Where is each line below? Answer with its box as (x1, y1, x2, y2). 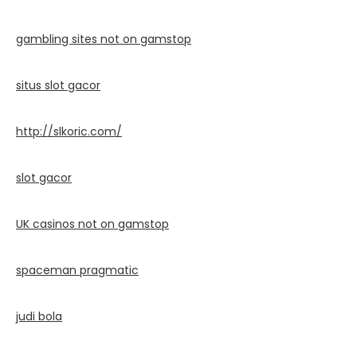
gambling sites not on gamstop (16, 30, 191, 47)
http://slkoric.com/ (16, 123, 122, 139)
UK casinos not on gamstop (16, 215, 169, 232)
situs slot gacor (16, 76, 100, 93)
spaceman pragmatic (16, 261, 139, 278)
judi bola (16, 308, 62, 324)
